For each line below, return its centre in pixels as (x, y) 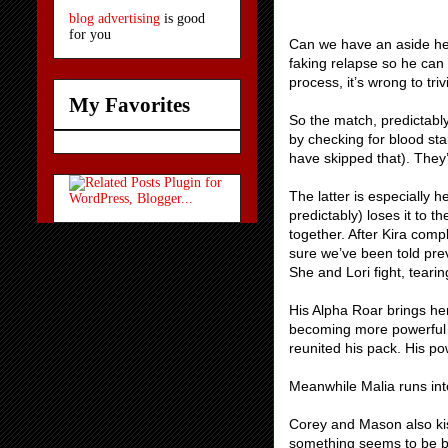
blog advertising (114, 19)
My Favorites (129, 105)
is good (182, 19)
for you (90, 35)
